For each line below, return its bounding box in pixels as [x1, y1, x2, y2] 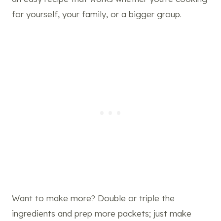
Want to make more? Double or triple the [12, 192, 175, 203]
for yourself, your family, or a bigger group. [12, 8, 182, 19]
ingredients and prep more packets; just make [12, 208, 191, 219]
